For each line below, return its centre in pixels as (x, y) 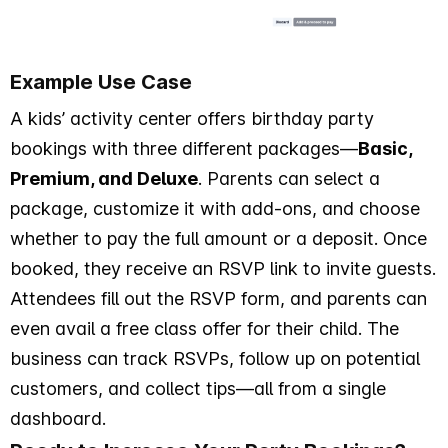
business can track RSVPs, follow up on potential (215, 358)
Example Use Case (101, 81)
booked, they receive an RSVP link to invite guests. (223, 268)
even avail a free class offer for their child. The (204, 328)
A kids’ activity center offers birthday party (192, 118)
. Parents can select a (289, 178)
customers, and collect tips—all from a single (198, 388)
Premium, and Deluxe (104, 178)
